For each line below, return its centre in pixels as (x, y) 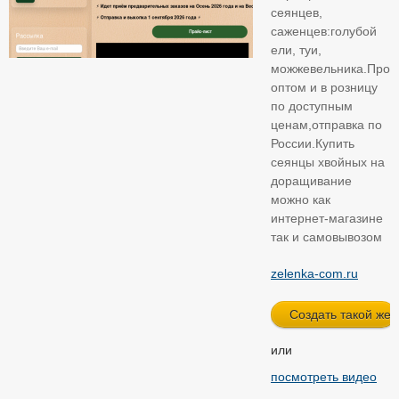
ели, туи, (296, 50)
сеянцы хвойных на (328, 163)
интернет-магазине (327, 219)
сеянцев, (297, 13)
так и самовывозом (326, 237)
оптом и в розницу (324, 88)
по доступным (312, 106)
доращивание (311, 181)
